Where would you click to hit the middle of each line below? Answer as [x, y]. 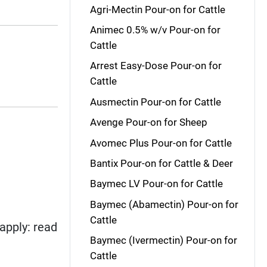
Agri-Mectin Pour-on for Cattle [157, 9]
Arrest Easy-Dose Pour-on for [156, 66]
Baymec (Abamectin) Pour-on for [164, 204]
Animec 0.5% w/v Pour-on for [155, 30]
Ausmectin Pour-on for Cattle [155, 102]
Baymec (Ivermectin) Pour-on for [163, 240]
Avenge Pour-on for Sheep [148, 122]
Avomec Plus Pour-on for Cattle [161, 143]
